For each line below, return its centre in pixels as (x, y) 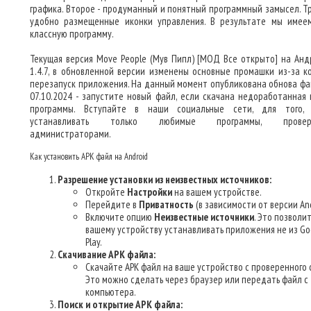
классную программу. (72, 34)
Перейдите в (112, 204)
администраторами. (70, 134)
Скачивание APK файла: (107, 254)
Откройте (106, 192)
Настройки (150, 192)
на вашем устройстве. (217, 192)
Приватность (166, 204)
